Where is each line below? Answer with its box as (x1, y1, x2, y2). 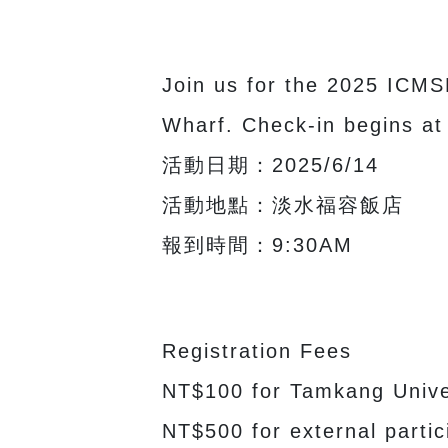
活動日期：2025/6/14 (161, 153, 379, 176)
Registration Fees (161, 339, 352, 362)
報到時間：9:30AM (161, 233, 353, 256)
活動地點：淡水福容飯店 (161, 193, 404, 216)
